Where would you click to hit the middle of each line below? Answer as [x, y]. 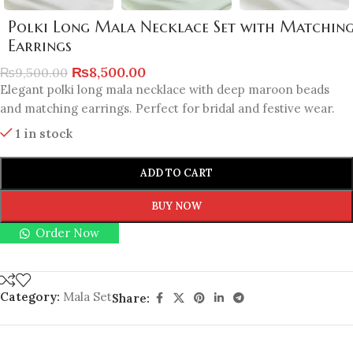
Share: [131, 298]
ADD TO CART [176, 173]
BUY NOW [176, 206]
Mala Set [87, 297]
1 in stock [44, 134]
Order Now [68, 233]
